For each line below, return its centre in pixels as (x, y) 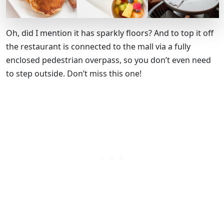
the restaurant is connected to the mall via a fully (98, 47)
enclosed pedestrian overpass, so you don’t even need (108, 60)
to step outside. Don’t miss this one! (74, 74)
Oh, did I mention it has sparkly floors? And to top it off (110, 33)
